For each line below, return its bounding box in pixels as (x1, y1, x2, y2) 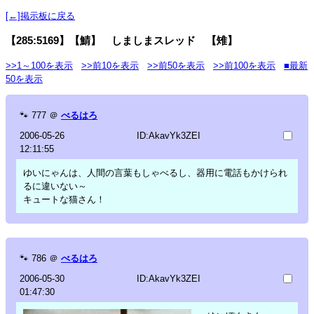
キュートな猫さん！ (23, 193, 105, 205)
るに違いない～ (23, 180, 87, 191)
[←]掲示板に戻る (6, 10, 75, 21)
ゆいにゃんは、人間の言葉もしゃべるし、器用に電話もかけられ (23, 167, 287, 178)
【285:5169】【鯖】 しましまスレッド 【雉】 (6, 34, 238, 46)
